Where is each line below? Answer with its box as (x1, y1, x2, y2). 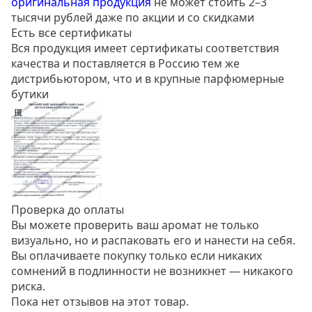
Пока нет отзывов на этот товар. (11, 294, 189, 310)
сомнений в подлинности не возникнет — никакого (11, 263, 293, 279)
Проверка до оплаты (11, 202, 124, 218)
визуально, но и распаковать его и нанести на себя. (11, 233, 295, 249)
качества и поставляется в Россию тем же (11, 56, 240, 72)
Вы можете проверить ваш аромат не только (11, 217, 259, 233)
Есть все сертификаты (11, 25, 132, 41)
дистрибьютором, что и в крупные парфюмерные (11, 71, 284, 87)
